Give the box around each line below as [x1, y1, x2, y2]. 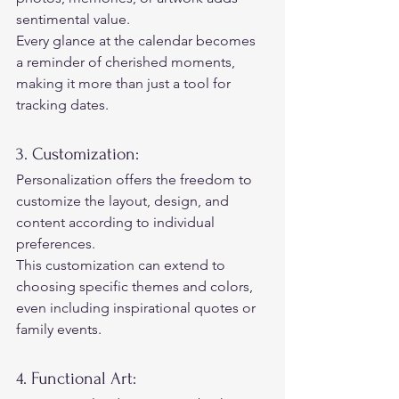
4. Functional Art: [16, 368, 141, 388]
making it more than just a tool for [16, 74, 234, 92]
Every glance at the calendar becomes [16, 31, 259, 49]
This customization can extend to [16, 256, 229, 273]
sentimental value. [16, 10, 137, 28]
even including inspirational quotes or [16, 298, 259, 316]
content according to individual [16, 213, 218, 231]
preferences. [16, 234, 102, 252]
